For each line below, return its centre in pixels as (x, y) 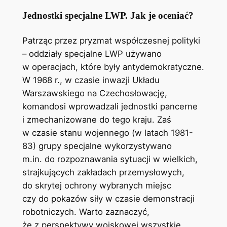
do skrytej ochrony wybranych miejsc (97, 185)
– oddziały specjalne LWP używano (92, 53)
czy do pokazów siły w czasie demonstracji (108, 198)
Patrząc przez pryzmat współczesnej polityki (111, 40)
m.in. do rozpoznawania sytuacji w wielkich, (110, 159)
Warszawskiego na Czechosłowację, (94, 93)
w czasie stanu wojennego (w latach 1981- (107, 133)
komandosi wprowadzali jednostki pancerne (110, 106)
